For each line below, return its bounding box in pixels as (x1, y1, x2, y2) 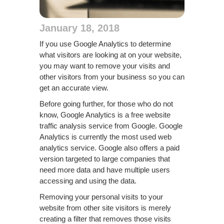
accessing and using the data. (39, 176, 138, 185)
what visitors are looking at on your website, (39, 50, 181, 59)
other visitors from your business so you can (39, 72, 184, 81)
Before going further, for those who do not (39, 99, 173, 108)
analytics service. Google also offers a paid (39, 143, 179, 152)
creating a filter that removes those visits (39, 214, 171, 223)
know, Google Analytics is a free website (39, 110, 170, 119)
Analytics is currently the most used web (39, 132, 171, 141)
